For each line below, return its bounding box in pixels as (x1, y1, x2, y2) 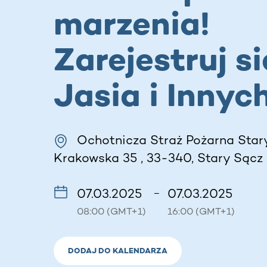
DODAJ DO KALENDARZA (68, 246, 167, 255)
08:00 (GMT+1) (77, 205, 146, 217)
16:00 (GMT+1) (167, 205, 235, 217)
